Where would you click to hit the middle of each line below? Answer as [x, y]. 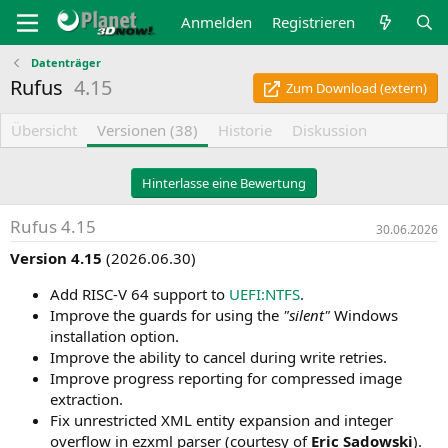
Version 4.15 [56, 258]
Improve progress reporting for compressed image [226, 378]
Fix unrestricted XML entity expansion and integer [221, 420]
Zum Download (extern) [356, 88]
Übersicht [44, 130]
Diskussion [329, 130]
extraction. [86, 399]
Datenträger [65, 62]
